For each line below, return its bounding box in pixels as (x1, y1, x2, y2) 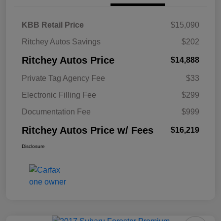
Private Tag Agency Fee (22, 74, 105, 83)
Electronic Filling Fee (22, 91, 96, 100)
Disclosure (22, 144, 45, 149)
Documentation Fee (22, 108, 91, 116)
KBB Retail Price (22, 21, 84, 30)
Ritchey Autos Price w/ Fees (22, 125, 153, 136)
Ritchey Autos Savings (22, 37, 101, 46)
